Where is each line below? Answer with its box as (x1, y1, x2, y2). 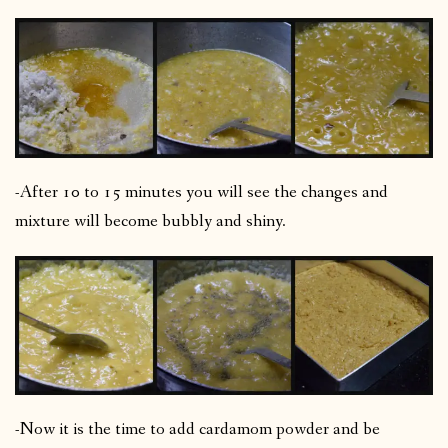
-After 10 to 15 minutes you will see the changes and (15, 180, 388, 204)
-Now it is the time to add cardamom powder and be (15, 418, 380, 442)
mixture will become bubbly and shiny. (15, 209, 286, 233)
